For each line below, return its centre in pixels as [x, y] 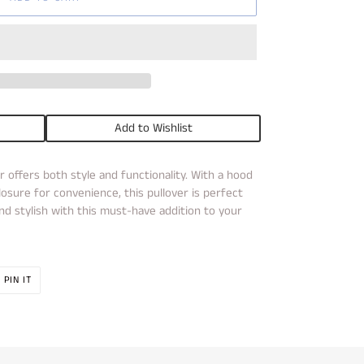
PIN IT [18, 280]
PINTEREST [56, 297]
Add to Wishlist [153, 128]
